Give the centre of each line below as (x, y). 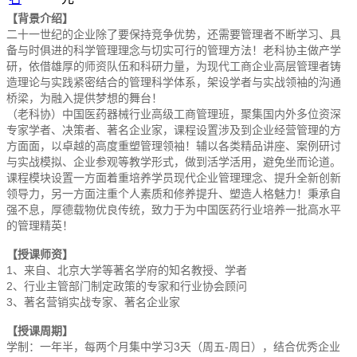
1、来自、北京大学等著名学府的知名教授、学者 (127, 271)
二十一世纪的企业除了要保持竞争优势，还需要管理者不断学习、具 (174, 35)
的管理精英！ (40, 226)
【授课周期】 (40, 331)
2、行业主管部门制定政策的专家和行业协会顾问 (127, 286)
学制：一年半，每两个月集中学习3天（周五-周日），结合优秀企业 (173, 347)
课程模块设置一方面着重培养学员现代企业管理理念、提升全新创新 (174, 178)
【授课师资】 (40, 255)
